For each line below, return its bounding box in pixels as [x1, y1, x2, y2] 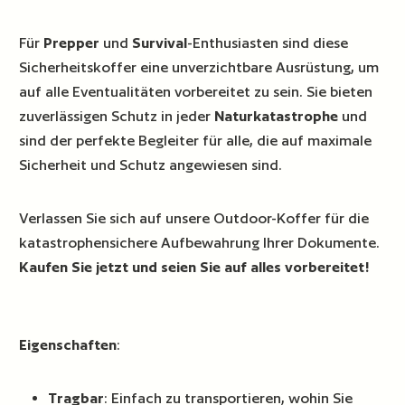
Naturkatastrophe [214, 107, 339, 125]
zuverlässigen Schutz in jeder [19, 107, 215, 125]
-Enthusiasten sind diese [187, 33, 349, 52]
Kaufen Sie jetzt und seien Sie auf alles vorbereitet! [19, 258, 371, 276]
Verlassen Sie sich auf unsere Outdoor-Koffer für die [19, 209, 370, 227]
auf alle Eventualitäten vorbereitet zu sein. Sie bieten [19, 82, 373, 100]
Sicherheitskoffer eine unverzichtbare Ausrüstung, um [19, 58, 380, 76]
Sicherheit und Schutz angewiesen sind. [19, 155, 283, 174]
